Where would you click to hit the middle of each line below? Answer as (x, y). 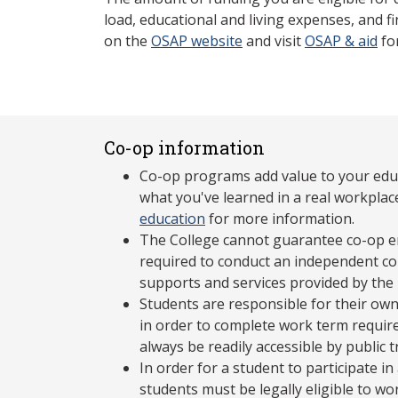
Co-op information (184, 148)
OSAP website (197, 41)
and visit (274, 41)
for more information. (280, 219)
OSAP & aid (341, 41)
